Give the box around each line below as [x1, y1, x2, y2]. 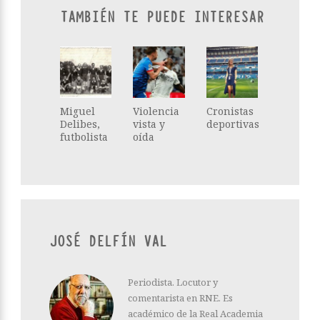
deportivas [206, 117, 259, 131]
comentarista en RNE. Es [128, 291, 233, 305]
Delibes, [60, 117, 100, 131]
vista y [133, 117, 166, 131]
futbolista [60, 130, 108, 144]
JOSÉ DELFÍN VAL [49, 232, 167, 252]
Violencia [133, 104, 180, 119]
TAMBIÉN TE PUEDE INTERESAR [60, 8, 264, 28]
